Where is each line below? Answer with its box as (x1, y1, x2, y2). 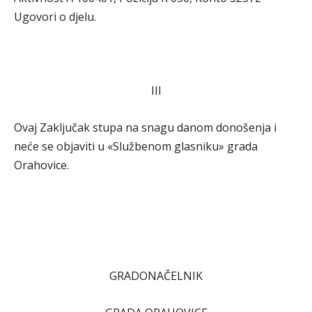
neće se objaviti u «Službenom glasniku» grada (14, 139, 258, 154)
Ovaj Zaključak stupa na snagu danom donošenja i (14, 120, 276, 135)
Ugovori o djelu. (14, 9, 96, 24)
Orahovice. (14, 157, 69, 173)
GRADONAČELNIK (109, 268, 203, 283)
